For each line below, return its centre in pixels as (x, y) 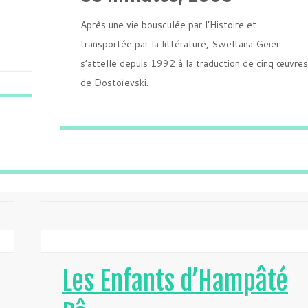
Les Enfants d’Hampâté (175, 281)
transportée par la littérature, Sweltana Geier (180, 44)
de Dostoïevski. (114, 82)
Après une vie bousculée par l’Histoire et (168, 25)
